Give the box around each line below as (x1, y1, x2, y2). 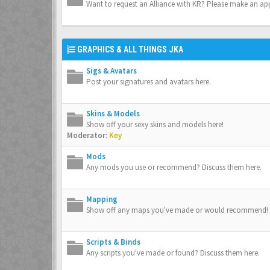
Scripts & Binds (86, 237, 140, 247)
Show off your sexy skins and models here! (86, 119, 224, 130)
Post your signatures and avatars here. (86, 77, 211, 87)
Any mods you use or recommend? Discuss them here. (86, 162, 262, 172)
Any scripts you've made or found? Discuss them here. (86, 248, 260, 258)
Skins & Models (86, 108, 140, 119)
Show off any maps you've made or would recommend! (86, 205, 268, 215)
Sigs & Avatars (86, 66, 137, 76)
